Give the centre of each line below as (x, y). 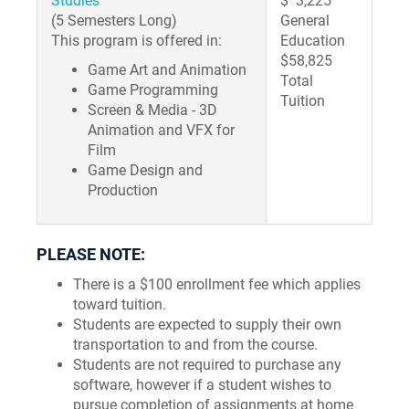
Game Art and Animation (167, 70)
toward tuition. (120, 304)
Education (313, 41)
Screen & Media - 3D (152, 110)
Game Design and (145, 170)
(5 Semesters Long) (114, 21)
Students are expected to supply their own (207, 325)
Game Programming (153, 90)
